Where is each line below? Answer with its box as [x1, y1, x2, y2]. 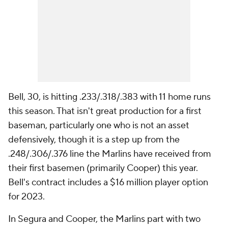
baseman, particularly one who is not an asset [8, 120, 189, 131]
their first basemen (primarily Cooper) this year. [8, 162, 198, 174]
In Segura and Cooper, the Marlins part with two [8, 213, 201, 225]
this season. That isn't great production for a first [8, 105, 202, 117]
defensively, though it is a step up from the [8, 134, 180, 146]
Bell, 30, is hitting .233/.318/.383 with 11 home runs [8, 91, 211, 103]
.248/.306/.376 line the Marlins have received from [8, 148, 211, 160]
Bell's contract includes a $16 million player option [8, 177, 208, 188]
